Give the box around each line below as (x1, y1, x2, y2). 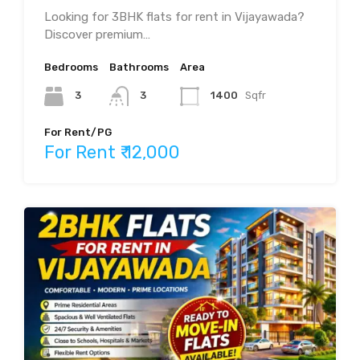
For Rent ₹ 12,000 (44, 141, 180, 164)
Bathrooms (109, 61, 169, 74)
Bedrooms (44, 61, 98, 74)
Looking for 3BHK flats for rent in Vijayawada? (44, 10, 305, 25)
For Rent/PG (44, 126, 112, 139)
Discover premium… (44, 27, 150, 43)
